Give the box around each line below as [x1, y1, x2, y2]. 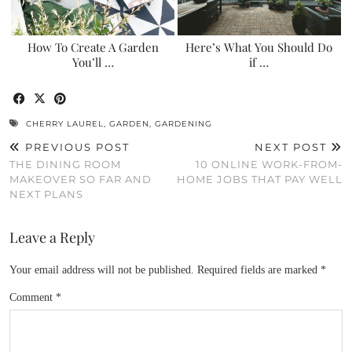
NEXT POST [255, 140, 331, 153]
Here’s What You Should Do [185, 38, 333, 55]
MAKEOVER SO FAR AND [9, 172, 152, 185]
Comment [9, 291, 56, 303]
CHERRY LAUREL [26, 118, 104, 129]
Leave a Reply [9, 227, 95, 247]
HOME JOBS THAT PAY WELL [177, 172, 343, 185]
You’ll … [71, 53, 114, 70]
